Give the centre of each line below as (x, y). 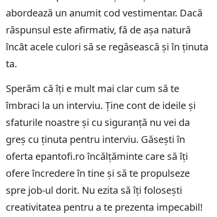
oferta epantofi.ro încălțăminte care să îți (97, 156)
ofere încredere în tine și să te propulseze (98, 173)
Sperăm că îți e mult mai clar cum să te (93, 89)
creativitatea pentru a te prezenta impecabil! (104, 207)
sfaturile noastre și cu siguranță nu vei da (98, 123)
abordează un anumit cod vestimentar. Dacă (104, 13)
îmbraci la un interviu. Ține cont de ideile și (101, 106)
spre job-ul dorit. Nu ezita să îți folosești (94, 190)
